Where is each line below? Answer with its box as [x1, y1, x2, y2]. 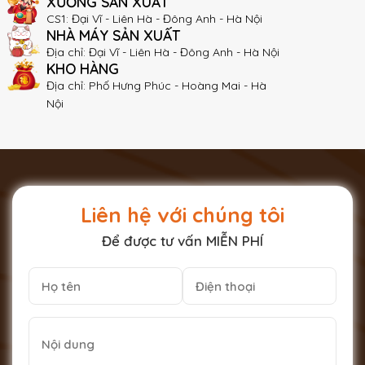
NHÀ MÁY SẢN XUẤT [46, 26, 180, 45]
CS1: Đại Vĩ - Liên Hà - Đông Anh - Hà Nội [46, 11, 262, 27]
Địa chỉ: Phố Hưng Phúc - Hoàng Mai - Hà [46, 78, 266, 94]
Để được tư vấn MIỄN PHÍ [102, 232, 263, 250]
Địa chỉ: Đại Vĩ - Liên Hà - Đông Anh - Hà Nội [46, 45, 279, 60]
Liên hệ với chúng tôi [81, 202, 284, 228]
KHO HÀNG [46, 59, 119, 78]
